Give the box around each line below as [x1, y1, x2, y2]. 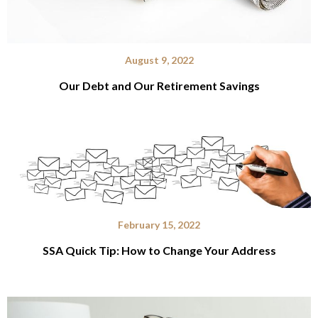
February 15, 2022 [118, 218, 200, 231]
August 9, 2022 [124, 53, 194, 66]
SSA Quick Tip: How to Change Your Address [42, 243, 276, 257]
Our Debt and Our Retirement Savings [58, 78, 260, 92]
